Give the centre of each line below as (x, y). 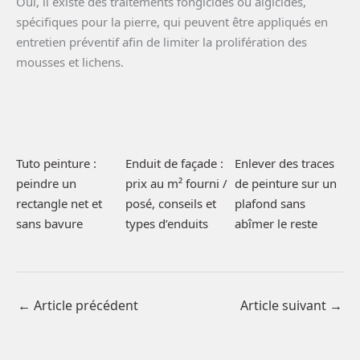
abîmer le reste (276, 224)
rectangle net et (59, 204)
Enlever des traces (284, 164)
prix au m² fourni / (176, 184)
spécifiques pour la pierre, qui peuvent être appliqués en (172, 21)
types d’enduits (167, 224)
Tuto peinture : (56, 164)
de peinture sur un (286, 184)
